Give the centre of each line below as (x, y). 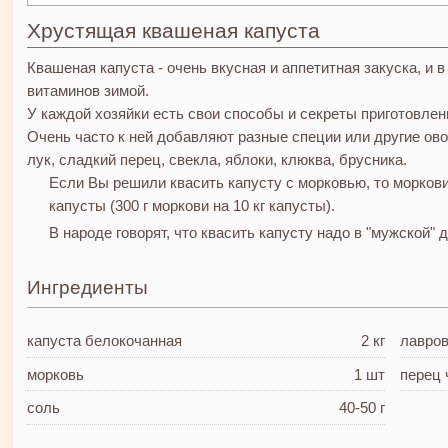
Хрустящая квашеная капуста (173, 31)
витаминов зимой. (87, 91)
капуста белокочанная (104, 340)
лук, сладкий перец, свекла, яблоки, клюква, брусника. (216, 160)
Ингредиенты (87, 288)
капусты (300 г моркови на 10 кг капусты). (192, 206)
